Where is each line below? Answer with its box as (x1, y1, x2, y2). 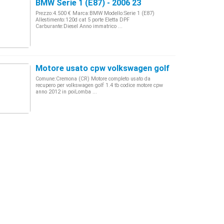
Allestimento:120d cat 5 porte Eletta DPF (35, 16, 129, 23)
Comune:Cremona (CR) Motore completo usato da (35, 75, 150, 82)
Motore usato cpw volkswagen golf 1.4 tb (35, 63, 193, 73)
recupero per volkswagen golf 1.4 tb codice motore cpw (35, 82, 163, 88)
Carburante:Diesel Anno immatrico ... (35, 23, 122, 29)
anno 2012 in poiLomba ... (35, 88, 97, 95)
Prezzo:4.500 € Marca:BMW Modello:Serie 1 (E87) (35, 10, 154, 16)
